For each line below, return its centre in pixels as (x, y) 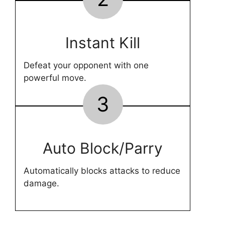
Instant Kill (103, 43)
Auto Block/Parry (103, 148)
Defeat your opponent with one (86, 66)
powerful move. (55, 78)
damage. (41, 183)
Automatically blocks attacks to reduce (102, 171)
